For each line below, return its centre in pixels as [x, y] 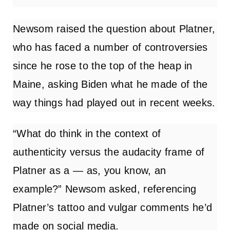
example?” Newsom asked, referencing [105, 189]
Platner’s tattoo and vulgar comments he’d [113, 207]
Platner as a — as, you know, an [90, 170]
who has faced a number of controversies [110, 47]
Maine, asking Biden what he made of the [110, 84]
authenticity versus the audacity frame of [109, 152]
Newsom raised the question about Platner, [114, 28]
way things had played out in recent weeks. [114, 102]
